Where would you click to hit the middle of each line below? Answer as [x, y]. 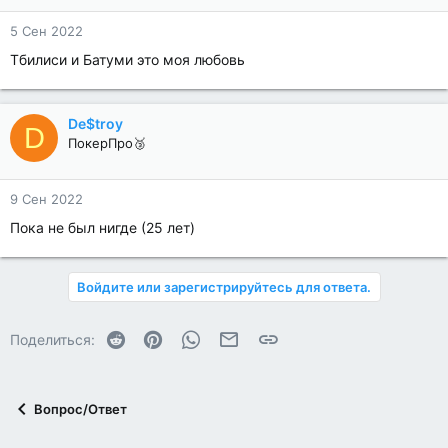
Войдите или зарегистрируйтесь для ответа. [223, 287]
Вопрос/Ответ [80, 409]
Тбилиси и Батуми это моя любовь [127, 59]
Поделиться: [52, 339]
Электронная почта [304, 336]
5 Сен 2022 [46, 31]
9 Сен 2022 [46, 199]
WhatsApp [235, 336]
